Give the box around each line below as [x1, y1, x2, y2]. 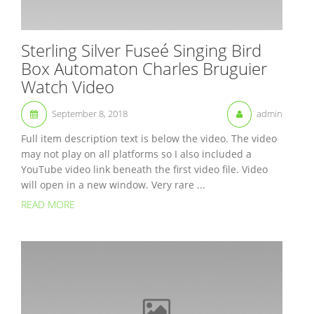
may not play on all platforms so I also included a [21, 147, 252, 161]
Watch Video [21, 75, 114, 99]
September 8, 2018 [52, 107, 128, 121]
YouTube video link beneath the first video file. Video [21, 163, 268, 177]
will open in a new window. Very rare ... [21, 178, 205, 192]
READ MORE [21, 197, 75, 211]
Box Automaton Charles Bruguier [21, 57, 267, 81]
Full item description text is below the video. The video [21, 132, 277, 146]
